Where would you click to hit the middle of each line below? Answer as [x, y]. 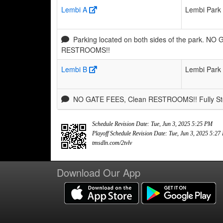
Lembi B [74, 69]
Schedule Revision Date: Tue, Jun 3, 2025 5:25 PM [152, 124]
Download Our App [99, 172]
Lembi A [74, 9]
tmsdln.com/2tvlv [112, 143]
